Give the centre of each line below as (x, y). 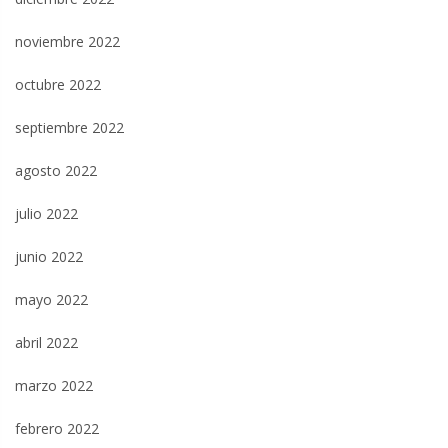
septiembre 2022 (69, 127)
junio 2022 (49, 256)
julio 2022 (46, 213)
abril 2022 (46, 342)
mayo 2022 (51, 299)
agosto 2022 (56, 170)
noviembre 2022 (67, 41)
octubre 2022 (58, 84)
